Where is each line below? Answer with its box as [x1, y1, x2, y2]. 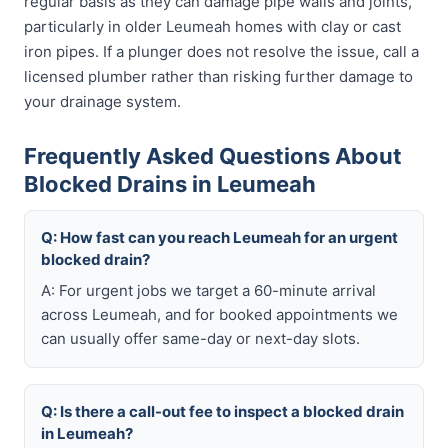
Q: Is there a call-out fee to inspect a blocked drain [41, 402, 404, 421]
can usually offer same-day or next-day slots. [41, 329, 360, 348]
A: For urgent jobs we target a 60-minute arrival [41, 281, 376, 300]
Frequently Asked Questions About [24, 143, 402, 169]
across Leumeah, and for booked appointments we [41, 305, 398, 324]
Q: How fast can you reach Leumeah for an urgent [41, 228, 398, 247]
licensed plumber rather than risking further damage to [24, 67, 413, 86]
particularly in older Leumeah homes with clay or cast [24, 17, 401, 36]
